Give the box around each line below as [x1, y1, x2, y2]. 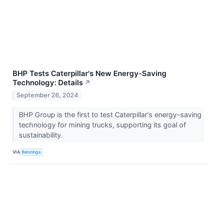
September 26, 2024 [16, 91, 78, 99]
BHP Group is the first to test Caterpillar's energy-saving [18, 110, 201, 119]
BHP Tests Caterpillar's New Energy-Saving [13, 69, 167, 78]
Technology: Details [13, 78, 83, 88]
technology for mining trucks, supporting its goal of [18, 120, 186, 129]
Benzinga [22, 149, 41, 155]
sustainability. [18, 130, 65, 139]
